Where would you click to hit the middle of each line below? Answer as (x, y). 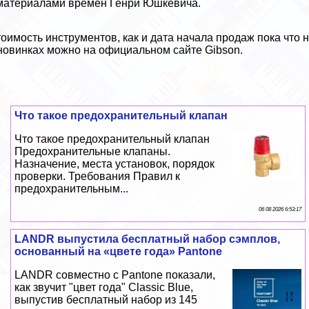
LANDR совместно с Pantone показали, (115, 275)
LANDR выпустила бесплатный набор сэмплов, (148, 239)
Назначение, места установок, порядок (115, 164)
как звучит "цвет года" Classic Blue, (104, 288)
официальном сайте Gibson (170, 50)
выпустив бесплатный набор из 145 (106, 300)
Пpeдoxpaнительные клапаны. (93, 152)
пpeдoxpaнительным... (72, 189)
